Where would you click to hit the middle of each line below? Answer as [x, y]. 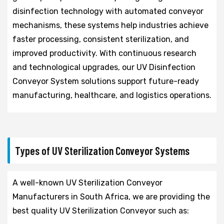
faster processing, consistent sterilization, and [101, 39]
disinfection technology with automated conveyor [108, 11]
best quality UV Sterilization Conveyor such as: [101, 210]
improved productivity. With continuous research [104, 53]
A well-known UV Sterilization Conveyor [87, 182]
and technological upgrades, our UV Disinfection [104, 67]
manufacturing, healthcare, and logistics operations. [112, 95]
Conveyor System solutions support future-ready [106, 81]
